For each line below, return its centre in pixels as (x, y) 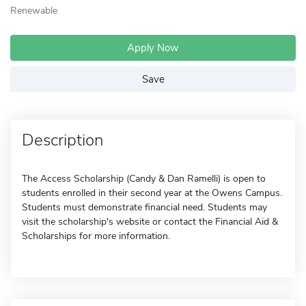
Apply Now (153, 48)
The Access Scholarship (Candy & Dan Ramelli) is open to (144, 179)
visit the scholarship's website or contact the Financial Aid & (150, 222)
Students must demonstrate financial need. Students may (144, 207)
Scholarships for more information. (96, 236)
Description (62, 140)
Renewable (34, 10)
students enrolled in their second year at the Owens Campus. (152, 193)
